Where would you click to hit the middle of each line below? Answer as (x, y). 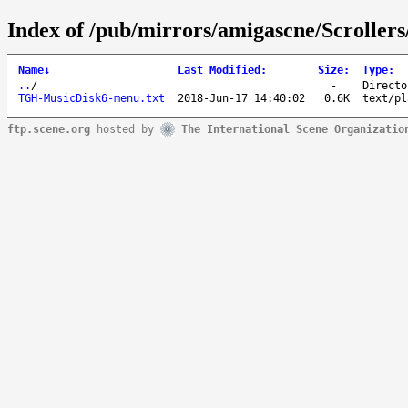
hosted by (125, 129)
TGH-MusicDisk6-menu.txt (92, 98)
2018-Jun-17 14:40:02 (241, 98)
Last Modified (219, 70)
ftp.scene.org (49, 129)
